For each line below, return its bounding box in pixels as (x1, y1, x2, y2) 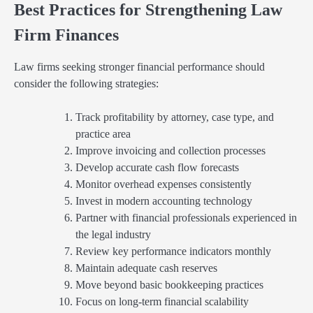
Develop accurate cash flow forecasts (75, 161, 239, 173)
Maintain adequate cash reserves (75, 261, 217, 274)
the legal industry (75, 228, 151, 240)
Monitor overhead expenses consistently (75, 177, 252, 190)
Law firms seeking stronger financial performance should (14, 60, 265, 73)
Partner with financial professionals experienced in (75, 211, 297, 224)
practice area (75, 127, 131, 140)
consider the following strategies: (14, 77, 159, 89)
